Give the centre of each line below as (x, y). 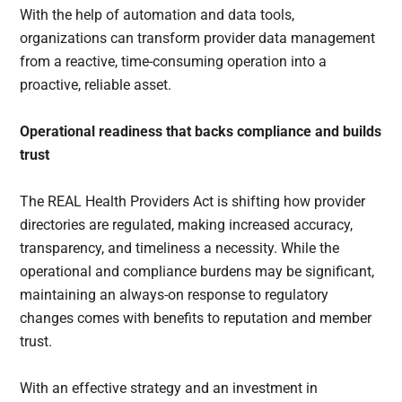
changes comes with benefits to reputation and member (196, 319)
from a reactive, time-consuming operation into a (174, 62)
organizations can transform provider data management (198, 39)
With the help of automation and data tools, (157, 15)
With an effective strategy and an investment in (169, 389)
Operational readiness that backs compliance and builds (201, 132)
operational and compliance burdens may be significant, (197, 272)
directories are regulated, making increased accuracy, (187, 225)
